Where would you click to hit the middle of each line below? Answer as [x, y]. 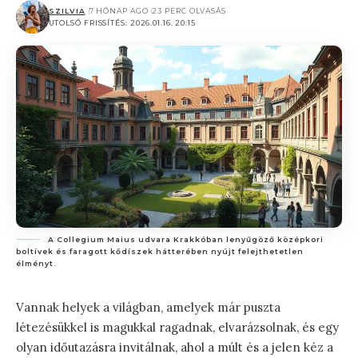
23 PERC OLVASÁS [189, 11]
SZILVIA [67, 11]
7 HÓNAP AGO [119, 11]
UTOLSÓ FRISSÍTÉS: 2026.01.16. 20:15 [122, 23]
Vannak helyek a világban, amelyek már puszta [148, 308]
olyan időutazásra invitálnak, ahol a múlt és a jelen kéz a [175, 348]
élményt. [36, 264]
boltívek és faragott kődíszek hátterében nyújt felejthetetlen [160, 252]
